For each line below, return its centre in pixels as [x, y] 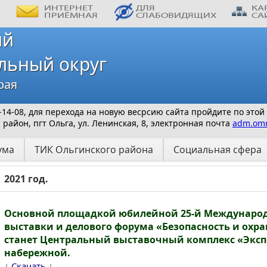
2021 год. [26, 179]
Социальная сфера [218, 150]
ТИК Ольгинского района [94, 150]
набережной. [37, 253]
